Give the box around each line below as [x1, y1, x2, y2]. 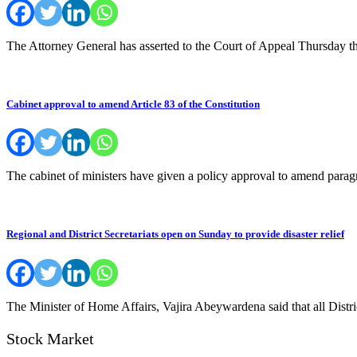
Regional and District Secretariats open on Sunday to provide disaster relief [6, 228, 344, 241]
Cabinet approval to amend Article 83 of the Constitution [6, 98, 260, 111]
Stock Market [6, 329, 94, 347]
